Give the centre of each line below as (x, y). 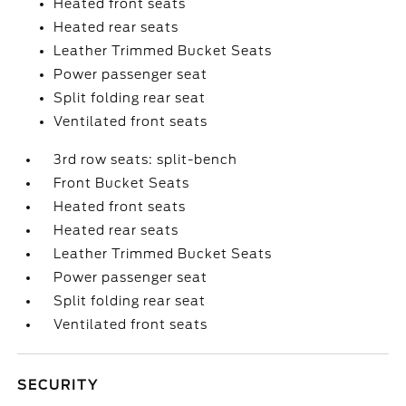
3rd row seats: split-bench (146, 159)
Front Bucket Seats (122, 183)
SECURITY (58, 385)
